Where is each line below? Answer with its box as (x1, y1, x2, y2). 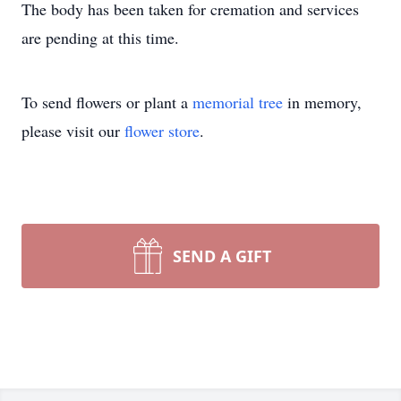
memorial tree (192, 91, 283, 113)
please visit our (21, 120, 124, 141)
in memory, (283, 91, 362, 113)
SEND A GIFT (173, 245, 271, 267)
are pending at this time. (21, 27, 179, 48)
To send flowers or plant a (21, 91, 192, 113)
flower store (124, 120, 200, 141)
